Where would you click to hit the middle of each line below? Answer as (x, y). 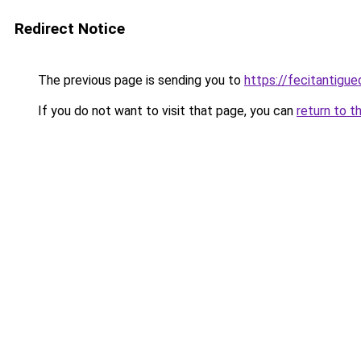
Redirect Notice (70, 29)
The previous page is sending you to (139, 80)
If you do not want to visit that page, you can (166, 111)
